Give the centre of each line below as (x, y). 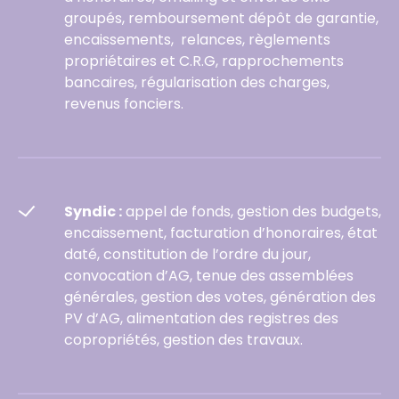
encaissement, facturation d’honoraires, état (221, 233)
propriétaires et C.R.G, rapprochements (204, 61)
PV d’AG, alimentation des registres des (201, 318)
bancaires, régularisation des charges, (197, 82)
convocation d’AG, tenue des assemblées (209, 276)
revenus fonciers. (124, 104)
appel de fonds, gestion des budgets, (252, 212)
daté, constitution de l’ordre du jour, (187, 254)
